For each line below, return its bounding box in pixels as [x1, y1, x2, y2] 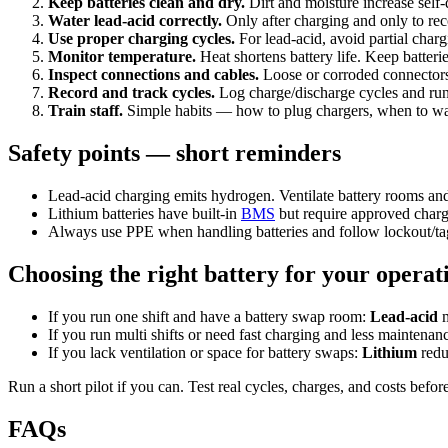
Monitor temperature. [48, 48, 196, 66]
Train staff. [48, 102, 123, 120]
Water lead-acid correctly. [48, 12, 222, 30]
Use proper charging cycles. [48, 30, 235, 48]
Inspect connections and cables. [48, 66, 259, 84]
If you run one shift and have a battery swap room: [48, 307, 370, 325]
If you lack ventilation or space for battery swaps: [48, 343, 362, 361]
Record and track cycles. [48, 84, 215, 102]
